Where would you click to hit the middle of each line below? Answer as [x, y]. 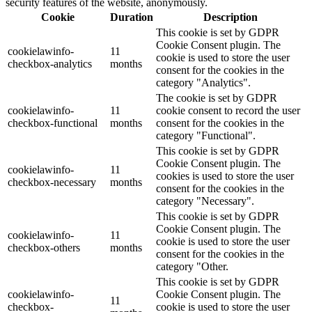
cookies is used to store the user [225, 175]
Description [230, 17]
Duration [132, 17]
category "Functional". [206, 135]
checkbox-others [44, 247]
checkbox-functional [53, 123]
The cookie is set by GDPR [217, 97]
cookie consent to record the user [228, 110]
